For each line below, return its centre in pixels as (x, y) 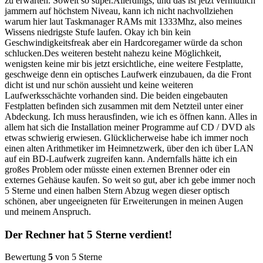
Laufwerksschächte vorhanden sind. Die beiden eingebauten (116, 96)
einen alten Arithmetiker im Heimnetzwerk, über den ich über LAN (129, 149)
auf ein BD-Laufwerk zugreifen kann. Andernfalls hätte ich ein (121, 159)
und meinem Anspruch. (48, 212)
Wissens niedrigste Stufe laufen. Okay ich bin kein (98, 32)
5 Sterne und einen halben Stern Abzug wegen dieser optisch (117, 191)
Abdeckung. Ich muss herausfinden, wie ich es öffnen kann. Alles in (131, 117)
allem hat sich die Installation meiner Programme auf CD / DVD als (130, 127)
